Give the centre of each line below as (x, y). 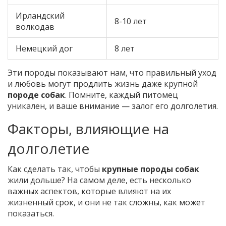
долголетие (48, 149)
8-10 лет (131, 21)
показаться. (31, 214)
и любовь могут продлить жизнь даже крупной (103, 84)
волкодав (35, 27)
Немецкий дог (44, 49)
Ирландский (40, 16)
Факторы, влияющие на (88, 129)
